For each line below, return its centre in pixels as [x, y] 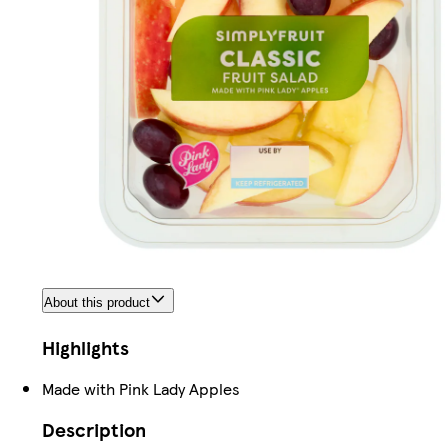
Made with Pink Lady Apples [141, 389]
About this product [97, 303]
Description [94, 430]
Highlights [85, 348]
